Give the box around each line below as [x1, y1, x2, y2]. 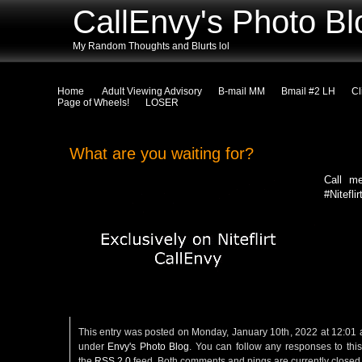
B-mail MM [217, 86, 265, 97]
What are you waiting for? [69, 145, 254, 162]
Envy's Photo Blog [107, 341, 189, 352]
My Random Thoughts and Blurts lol [73, 40, 229, 52]
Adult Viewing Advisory [101, 86, 202, 97]
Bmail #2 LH [280, 86, 335, 97]
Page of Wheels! [57, 97, 129, 108]
